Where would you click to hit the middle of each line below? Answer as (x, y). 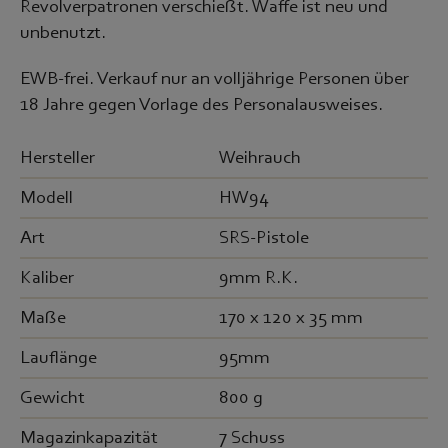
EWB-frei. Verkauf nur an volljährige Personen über (214, 79)
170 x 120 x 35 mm (291, 318)
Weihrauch (260, 158)
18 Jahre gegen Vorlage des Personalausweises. (201, 105)
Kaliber (47, 278)
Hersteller (57, 158)
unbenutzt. (63, 33)
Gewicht (52, 398)
